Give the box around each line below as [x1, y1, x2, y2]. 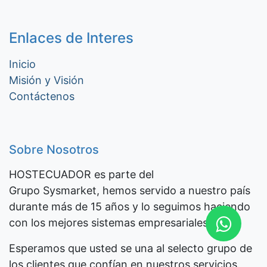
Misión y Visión [9, 74, 84, 86]
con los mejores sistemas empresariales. [9, 216, 211, 229]
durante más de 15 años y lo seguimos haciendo [9, 200, 250, 213]
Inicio [9, 58, 36, 70]
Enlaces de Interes [9, 29, 133, 46]
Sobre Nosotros [9, 142, 99, 157]
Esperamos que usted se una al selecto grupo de [9, 242, 252, 254]
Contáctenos [9, 90, 74, 103]
